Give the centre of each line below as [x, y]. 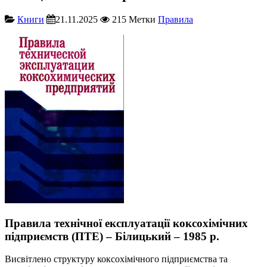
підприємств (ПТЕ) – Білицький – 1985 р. [112, 236]
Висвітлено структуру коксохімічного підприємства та [116, 259]
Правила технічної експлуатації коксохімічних [126, 223]
